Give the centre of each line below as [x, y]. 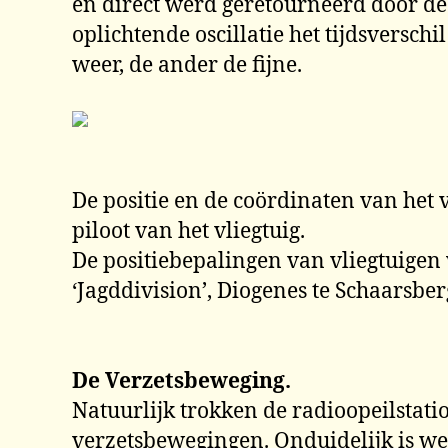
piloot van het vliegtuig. [188, 231]
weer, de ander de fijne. [187, 65]
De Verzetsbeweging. [181, 381]
